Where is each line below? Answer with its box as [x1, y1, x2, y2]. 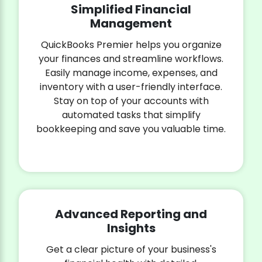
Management [90, 15, 172, 32]
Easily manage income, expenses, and [44, 66, 218, 80]
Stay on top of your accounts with [53, 94, 209, 108]
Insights [106, 220, 156, 237]
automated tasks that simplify [61, 108, 201, 122]
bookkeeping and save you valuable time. [36, 122, 226, 136]
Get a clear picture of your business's [46, 243, 216, 257]
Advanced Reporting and [55, 206, 207, 223]
